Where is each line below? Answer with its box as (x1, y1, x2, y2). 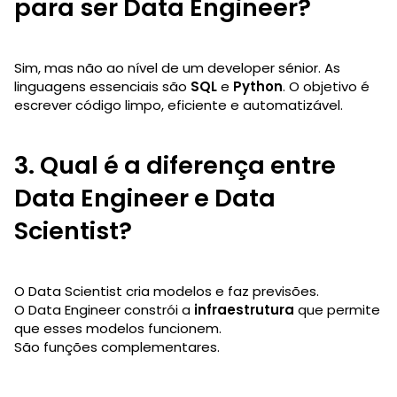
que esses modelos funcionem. (14, 318, 222, 338)
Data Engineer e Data (14, 181, 276, 214)
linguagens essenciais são (14, 76, 191, 96)
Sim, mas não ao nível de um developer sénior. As (14, 58, 340, 77)
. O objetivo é (283, 76, 370, 96)
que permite (294, 300, 380, 319)
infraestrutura (194, 300, 294, 319)
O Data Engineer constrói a (14, 300, 194, 319)
